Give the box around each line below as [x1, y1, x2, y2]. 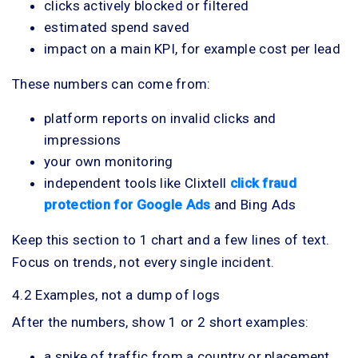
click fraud [229, 175, 296, 191]
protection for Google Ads [44, 197, 211, 213]
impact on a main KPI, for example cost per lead [44, 41, 341, 57]
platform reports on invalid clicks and [44, 110, 276, 126]
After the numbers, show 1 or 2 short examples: [12, 314, 309, 330]
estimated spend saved [44, 19, 190, 35]
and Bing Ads [210, 197, 296, 213]
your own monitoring [44, 153, 173, 169]
